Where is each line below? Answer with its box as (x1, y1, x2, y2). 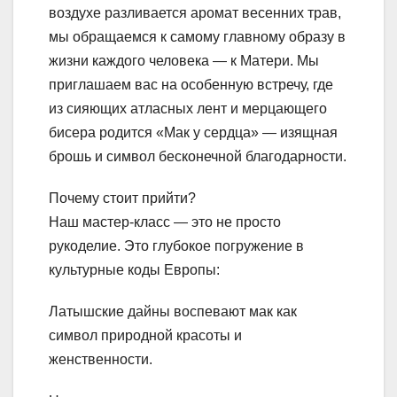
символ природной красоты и (49, 328, 242, 344)
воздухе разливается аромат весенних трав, (49, 5, 341, 21)
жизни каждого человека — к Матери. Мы (49, 53, 319, 69)
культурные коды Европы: (49, 262, 220, 278)
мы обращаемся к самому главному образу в (49, 29, 346, 45)
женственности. (49, 352, 152, 368)
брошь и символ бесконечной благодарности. (49, 149, 346, 165)
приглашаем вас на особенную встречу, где (49, 77, 333, 93)
